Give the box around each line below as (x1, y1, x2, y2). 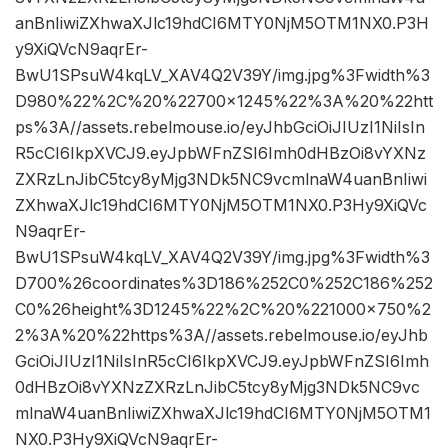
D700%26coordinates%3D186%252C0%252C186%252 (15, 273, 433, 294)
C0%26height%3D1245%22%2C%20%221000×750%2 (15, 299, 431, 320)
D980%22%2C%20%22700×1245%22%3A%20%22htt (15, 91, 433, 112)
